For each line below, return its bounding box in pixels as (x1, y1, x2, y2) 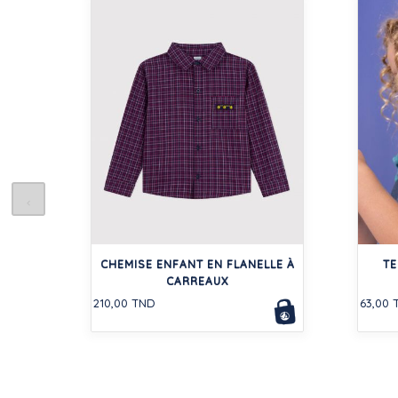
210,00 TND (93, 295, 155, 310)
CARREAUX (166, 274, 228, 288)
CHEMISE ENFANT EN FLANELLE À (99, 257, 295, 271)
